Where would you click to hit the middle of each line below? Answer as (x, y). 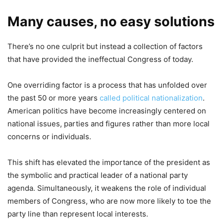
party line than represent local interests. (78, 214)
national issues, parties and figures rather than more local (109, 124)
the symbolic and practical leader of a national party (98, 175)
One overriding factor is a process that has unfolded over (107, 85)
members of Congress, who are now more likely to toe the (109, 201)
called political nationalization (151, 98)
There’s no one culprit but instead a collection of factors (105, 47)
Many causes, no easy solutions (111, 22)
